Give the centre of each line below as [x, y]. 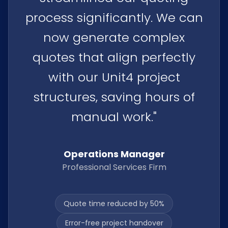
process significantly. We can [114, 18]
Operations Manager [114, 154]
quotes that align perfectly [114, 57]
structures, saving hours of [114, 97]
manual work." [114, 117]
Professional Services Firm [114, 167]
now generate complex [114, 37]
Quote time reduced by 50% [114, 204]
